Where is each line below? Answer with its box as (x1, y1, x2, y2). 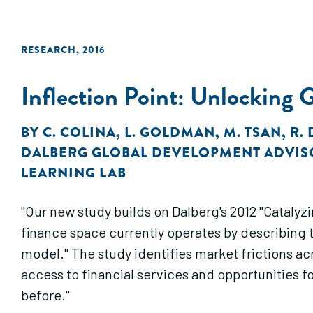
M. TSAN (224, 122, 282, 143)
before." (21, 286, 70, 303)
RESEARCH (21, 43, 76, 57)
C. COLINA (43, 122, 116, 143)
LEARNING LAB (21, 163, 126, 183)
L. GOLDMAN (124, 122, 215, 143)
